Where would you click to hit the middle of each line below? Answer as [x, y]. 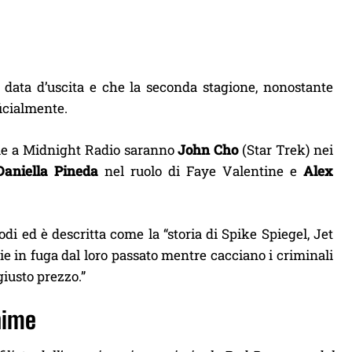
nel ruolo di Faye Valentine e [201, 171]
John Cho [210, 150]
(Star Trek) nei [288, 150]
